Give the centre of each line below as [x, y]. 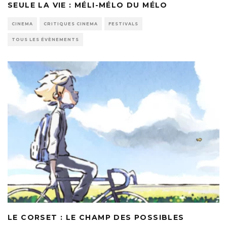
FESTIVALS [123, 24]
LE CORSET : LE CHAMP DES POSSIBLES [96, 217]
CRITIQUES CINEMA [71, 24]
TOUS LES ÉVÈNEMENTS [45, 40]
